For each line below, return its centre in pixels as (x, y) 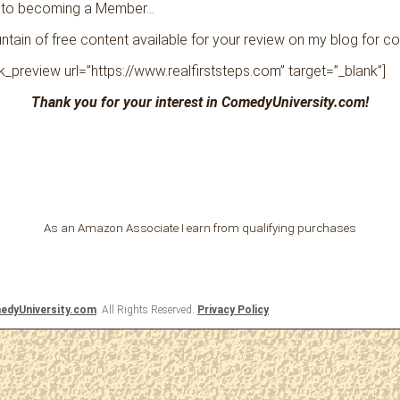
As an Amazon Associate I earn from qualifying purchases (200, 229)
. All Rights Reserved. (147, 310)
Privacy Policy (233, 310)
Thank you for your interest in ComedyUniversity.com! (200, 103)
